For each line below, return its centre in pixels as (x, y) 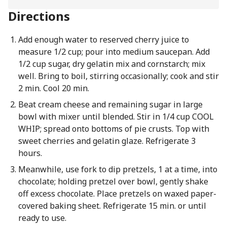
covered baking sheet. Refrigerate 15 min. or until (112, 206)
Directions (39, 16)
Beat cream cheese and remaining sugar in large (110, 104)
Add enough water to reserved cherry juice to (103, 40)
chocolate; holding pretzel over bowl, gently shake (113, 181)
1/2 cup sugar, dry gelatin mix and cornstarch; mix (111, 64)
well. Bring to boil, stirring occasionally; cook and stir (118, 76)
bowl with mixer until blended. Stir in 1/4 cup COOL (116, 117)
